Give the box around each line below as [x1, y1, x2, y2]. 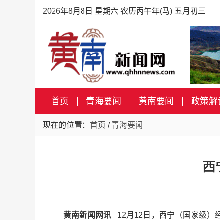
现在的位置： [43, 121, 90, 129]
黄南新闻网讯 [63, 211, 115, 219]
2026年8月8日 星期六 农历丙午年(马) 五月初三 [43, 7, 206, 15]
